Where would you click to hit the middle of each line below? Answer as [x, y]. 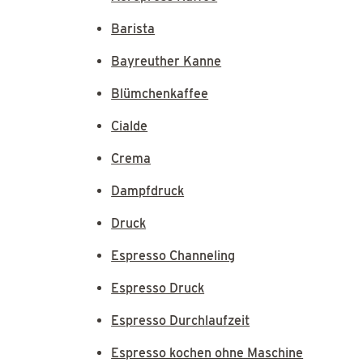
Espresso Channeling [173, 255]
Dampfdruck [148, 190]
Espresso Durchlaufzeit [181, 320]
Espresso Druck [158, 288]
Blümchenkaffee [160, 93]
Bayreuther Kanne [167, 61]
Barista [133, 28]
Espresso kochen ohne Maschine [207, 352]
